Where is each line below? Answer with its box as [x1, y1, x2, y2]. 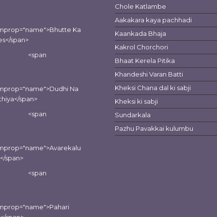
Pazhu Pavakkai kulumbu [115, 124, 194, 132]
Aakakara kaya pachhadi [115, 16, 192, 24]
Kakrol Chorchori [115, 43, 169, 51]
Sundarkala [115, 111, 151, 119]
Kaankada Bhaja [115, 30, 167, 37]
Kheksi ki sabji [115, 97, 158, 105]
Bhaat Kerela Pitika [115, 57, 175, 64]
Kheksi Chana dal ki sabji [115, 84, 191, 92]
